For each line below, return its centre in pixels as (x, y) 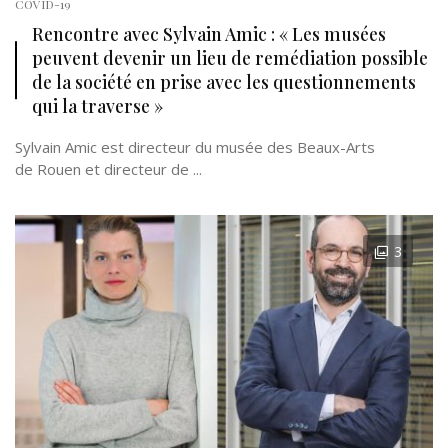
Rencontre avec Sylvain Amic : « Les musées (209, 33)
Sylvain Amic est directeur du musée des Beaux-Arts (195, 147)
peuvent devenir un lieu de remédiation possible (230, 57)
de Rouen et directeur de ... (108, 169)
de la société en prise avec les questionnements (224, 81)
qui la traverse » (97, 105)
